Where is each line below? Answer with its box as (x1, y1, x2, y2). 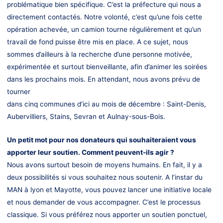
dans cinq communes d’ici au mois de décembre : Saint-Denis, (6, 100, 206, 109)
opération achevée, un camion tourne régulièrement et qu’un (6, 25, 201, 34)
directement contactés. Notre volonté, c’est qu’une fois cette (6, 13, 202, 21)
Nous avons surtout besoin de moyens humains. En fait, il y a (6, 161, 202, 169)
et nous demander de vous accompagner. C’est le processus (6, 198, 201, 206)
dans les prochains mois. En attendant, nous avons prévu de (6, 75, 200, 84)
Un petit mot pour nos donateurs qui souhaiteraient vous (6, 136, 196, 144)
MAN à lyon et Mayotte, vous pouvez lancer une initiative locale (6, 186, 212, 194)
